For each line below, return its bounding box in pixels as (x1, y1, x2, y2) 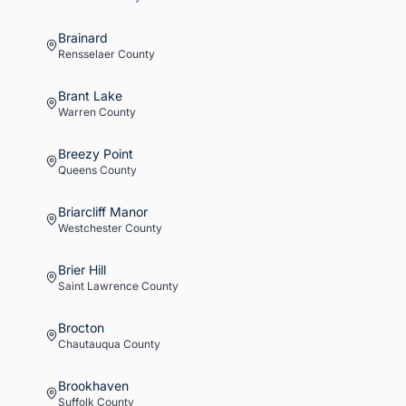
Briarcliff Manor (58, 204, 148, 219)
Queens (58, 163, 97, 177)
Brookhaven (58, 378, 129, 393)
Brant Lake (58, 88, 122, 103)
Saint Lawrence (58, 279, 139, 293)
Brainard (58, 30, 108, 45)
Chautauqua (58, 337, 121, 351)
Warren (58, 105, 96, 119)
